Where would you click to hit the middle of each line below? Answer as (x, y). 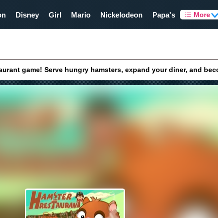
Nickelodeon (122, 15)
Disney (27, 15)
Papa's (164, 15)
